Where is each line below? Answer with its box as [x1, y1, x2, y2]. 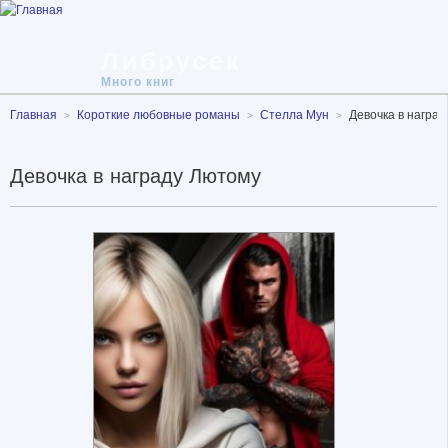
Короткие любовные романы [77, 108, 240, 122]
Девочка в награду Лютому [10, 165, 261, 187]
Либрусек [101, 47, 242, 75]
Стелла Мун [260, 108, 329, 122]
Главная [10, 108, 57, 122]
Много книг [101, 75, 175, 89]
